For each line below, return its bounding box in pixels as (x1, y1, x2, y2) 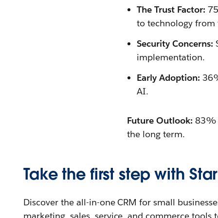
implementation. (137, 52, 205, 63)
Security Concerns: (137, 38, 213, 49)
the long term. (127, 128, 185, 140)
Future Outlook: (127, 115, 193, 126)
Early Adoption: (137, 72, 200, 83)
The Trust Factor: (137, 4, 205, 15)
